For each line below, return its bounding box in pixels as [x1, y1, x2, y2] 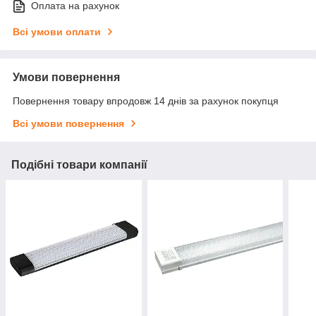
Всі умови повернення [13, 118, 124, 130]
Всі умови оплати [13, 26, 101, 38]
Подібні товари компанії [11, 159, 147, 171]
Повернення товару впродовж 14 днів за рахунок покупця [13, 95, 279, 107]
